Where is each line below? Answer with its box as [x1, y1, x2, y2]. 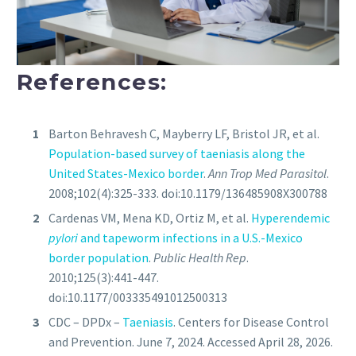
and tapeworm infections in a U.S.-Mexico [78, 230, 303, 246]
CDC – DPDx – [48, 314, 122, 331]
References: [17, 68, 168, 96]
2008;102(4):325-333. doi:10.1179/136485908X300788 [48, 185, 327, 202]
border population [48, 250, 149, 266]
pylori [48, 230, 78, 246]
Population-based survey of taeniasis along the [48, 145, 305, 162]
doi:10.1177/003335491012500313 [48, 289, 227, 306]
